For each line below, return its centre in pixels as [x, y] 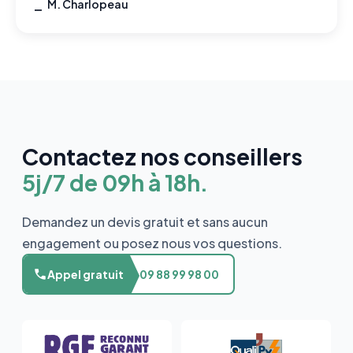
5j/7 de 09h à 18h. [115, 182]
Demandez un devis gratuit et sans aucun [145, 221]
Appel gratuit [85, 274]
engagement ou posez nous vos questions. [152, 243]
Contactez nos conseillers [162, 156]
